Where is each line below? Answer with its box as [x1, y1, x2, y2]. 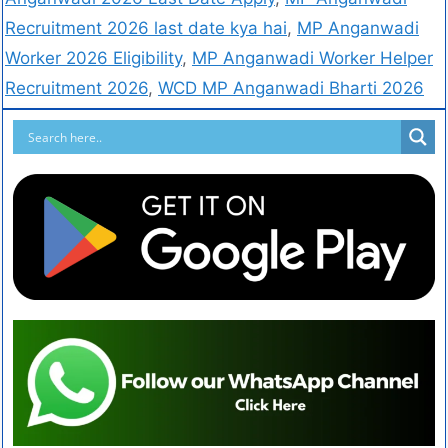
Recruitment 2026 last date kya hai [5, 18, 287, 39]
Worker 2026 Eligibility [5, 48, 182, 69]
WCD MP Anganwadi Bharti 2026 [158, 78, 424, 99]
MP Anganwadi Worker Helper [192, 48, 433, 69]
